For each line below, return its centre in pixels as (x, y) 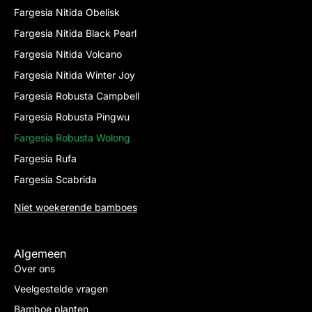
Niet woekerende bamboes (76, 207)
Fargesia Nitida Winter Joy (75, 75)
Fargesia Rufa (45, 158)
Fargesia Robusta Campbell (77, 95)
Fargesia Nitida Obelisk (67, 12)
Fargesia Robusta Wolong (72, 137)
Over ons (34, 268)
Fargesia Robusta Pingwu (72, 116)
